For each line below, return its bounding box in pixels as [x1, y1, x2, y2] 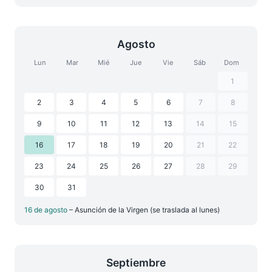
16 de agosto [24, 205, 69, 214]
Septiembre [106, 256, 166, 269]
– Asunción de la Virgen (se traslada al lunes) [69, 205, 220, 214]
